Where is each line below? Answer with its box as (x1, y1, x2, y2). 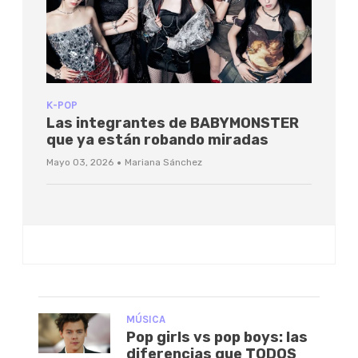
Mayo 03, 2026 (46, 156, 113, 168)
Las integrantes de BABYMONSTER (46, 113, 299, 132)
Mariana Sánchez (125, 156, 202, 168)
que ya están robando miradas (46, 130, 268, 149)
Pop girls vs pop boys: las (126, 328, 308, 346)
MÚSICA (126, 312, 165, 325)
